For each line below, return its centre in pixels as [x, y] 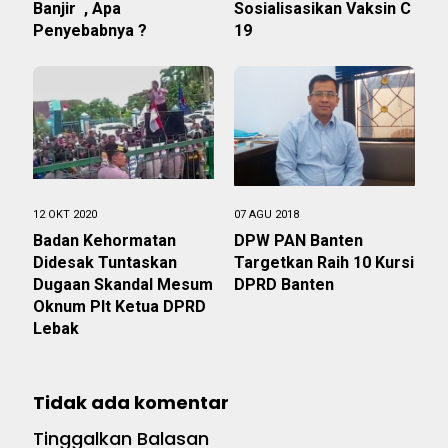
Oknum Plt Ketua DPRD [119, 306]
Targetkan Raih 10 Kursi [324, 262]
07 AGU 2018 [266, 214]
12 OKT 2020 [65, 214]
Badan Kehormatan [104, 240]
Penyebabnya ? [92, 30]
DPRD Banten [284, 284]
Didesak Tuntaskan [105, 262]
